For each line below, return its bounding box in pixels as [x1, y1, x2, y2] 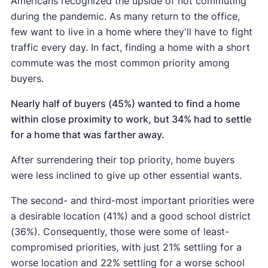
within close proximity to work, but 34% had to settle [10, 113, 251, 126]
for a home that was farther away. [10, 129, 165, 141]
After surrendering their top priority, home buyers [10, 154, 234, 166]
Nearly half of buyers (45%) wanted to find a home [10, 98, 240, 110]
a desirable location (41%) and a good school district [10, 210, 251, 223]
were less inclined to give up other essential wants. [10, 169, 242, 182]
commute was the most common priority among [10, 57, 230, 69]
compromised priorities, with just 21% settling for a [10, 241, 242, 254]
